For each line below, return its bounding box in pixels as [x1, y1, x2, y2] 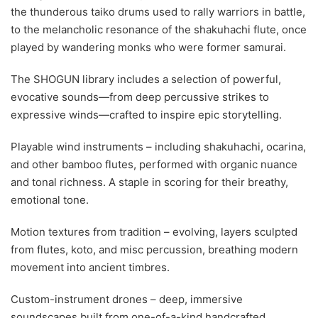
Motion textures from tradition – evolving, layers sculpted [11, 225, 297, 238]
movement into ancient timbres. [11, 261, 170, 274]
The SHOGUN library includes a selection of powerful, [11, 72, 281, 86]
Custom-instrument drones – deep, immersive [11, 292, 243, 306]
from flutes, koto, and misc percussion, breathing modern [11, 243, 298, 256]
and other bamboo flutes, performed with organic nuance [11, 158, 297, 171]
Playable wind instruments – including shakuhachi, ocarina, [11, 140, 306, 153]
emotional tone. [11, 193, 89, 207]
